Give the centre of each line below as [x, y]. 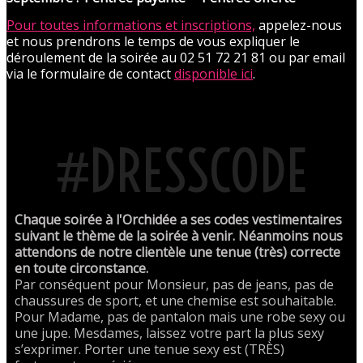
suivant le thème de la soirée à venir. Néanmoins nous [179, 236]
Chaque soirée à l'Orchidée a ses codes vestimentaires [178, 220]
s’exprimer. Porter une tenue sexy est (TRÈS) [149, 350]
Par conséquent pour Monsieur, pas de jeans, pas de [174, 285]
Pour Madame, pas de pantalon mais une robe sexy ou [180, 317]
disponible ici [214, 73]
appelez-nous [300, 25]
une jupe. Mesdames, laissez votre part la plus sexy [169, 333]
